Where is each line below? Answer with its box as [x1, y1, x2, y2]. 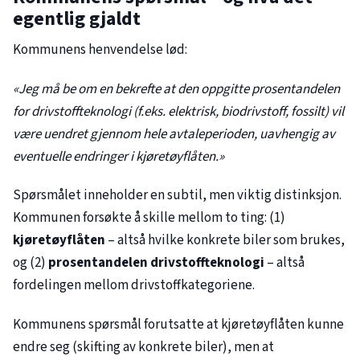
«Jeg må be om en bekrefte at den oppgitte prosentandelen [13, 79, 340, 99]
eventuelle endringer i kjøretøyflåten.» [13, 146, 224, 166]
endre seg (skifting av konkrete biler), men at [13, 337, 274, 357]
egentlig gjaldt [13, 5, 141, 34]
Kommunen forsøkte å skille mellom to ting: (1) [13, 208, 285, 228]
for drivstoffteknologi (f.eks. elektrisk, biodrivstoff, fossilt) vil [13, 101, 344, 121]
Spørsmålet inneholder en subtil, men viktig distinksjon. [13, 186, 342, 206]
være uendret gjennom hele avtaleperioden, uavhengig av [13, 124, 335, 144]
